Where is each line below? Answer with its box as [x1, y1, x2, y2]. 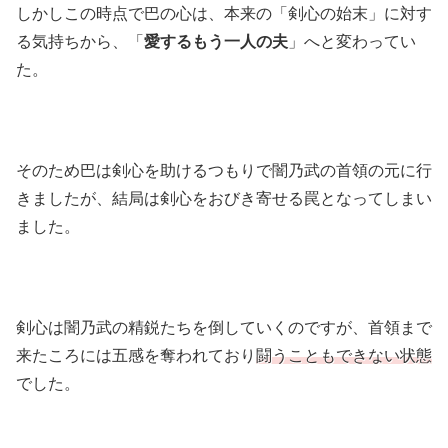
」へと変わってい [288, 33, 416, 51]
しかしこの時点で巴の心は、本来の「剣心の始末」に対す [16, 5, 432, 23]
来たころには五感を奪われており [16, 347, 256, 365]
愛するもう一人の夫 [144, 33, 288, 51]
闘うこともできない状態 [256, 347, 432, 365]
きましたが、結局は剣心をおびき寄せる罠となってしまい [16, 190, 432, 208]
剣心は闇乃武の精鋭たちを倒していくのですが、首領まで [16, 319, 432, 337]
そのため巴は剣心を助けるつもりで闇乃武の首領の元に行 [16, 162, 432, 180]
